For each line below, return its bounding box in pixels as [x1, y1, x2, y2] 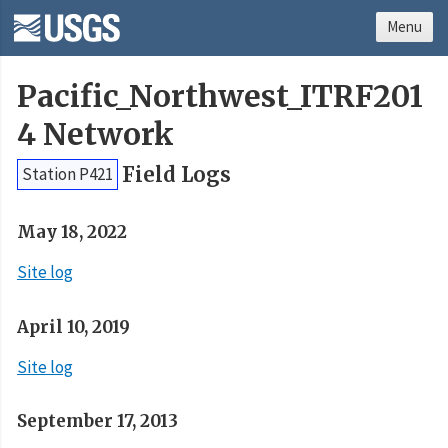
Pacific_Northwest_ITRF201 [17, 78, 423, 116]
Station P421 [22, 163, 113, 186]
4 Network [17, 116, 174, 154]
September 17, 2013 [17, 410, 178, 433]
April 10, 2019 [17, 315, 130, 338]
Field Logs [122, 162, 231, 188]
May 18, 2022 [17, 221, 127, 244]
